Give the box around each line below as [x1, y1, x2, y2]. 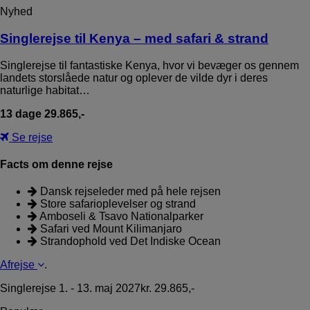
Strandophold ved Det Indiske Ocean [37, 235, 221, 248]
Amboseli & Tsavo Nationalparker [37, 210, 203, 223]
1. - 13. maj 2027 [56, 282, 140, 295]
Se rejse [9, 131, 53, 143]
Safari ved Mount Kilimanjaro [37, 223, 182, 235]
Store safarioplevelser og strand [37, 198, 196, 210]
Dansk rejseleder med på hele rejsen [37, 185, 221, 198]
